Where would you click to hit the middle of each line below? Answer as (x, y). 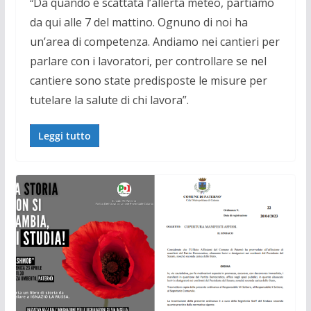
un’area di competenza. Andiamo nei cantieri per (154, 41)
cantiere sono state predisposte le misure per (148, 80)
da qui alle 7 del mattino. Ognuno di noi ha (138, 22)
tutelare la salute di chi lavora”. (109, 100)
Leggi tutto (64, 135)
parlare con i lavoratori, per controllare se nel (148, 61)
